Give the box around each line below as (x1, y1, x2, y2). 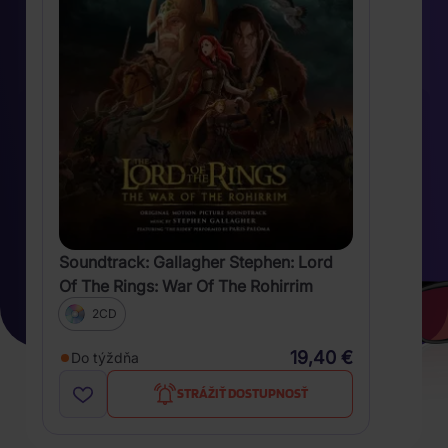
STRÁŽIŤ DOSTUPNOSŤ (176, 385, 308, 402)
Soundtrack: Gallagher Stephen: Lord (59, 251, 333, 272)
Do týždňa (71, 348, 139, 366)
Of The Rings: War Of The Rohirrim (59, 275, 313, 296)
